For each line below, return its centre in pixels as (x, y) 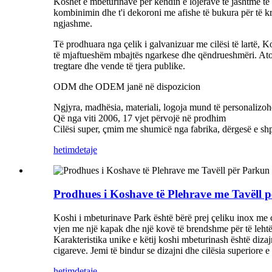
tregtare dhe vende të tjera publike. (119, 66)
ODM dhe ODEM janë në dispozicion (127, 87)
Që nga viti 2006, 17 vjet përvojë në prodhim (140, 118)
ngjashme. (73, 24)
